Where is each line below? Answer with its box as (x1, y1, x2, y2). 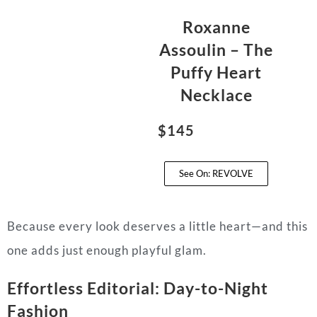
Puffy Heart (171, 62, 263, 83)
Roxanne (182, 17, 250, 38)
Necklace (180, 85, 253, 105)
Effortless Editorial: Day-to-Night (7, 278, 268, 299)
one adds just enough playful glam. (7, 243, 207, 258)
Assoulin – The (159, 40, 274, 60)
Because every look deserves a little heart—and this (7, 219, 308, 234)
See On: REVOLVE (179, 168, 254, 180)
